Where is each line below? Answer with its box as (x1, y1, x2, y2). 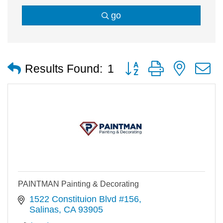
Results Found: (25, 62, 103, 75)
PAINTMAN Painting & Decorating (18, 180, 139, 189)
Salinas (29, 205, 59, 215)
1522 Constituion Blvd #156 (29, 194, 139, 205)
